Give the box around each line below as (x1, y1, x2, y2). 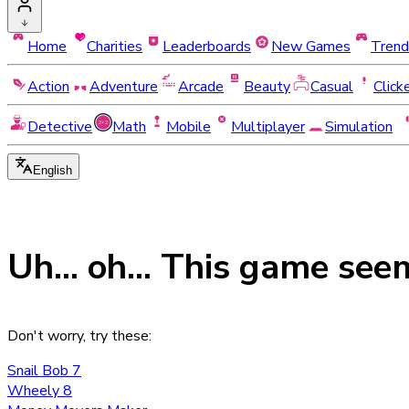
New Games (271, 37, 351, 57)
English (33, 163, 72, 177)
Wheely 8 (7, 381, 72, 402)
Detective (27, 117, 92, 137)
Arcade (178, 77, 224, 97)
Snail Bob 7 (7, 361, 81, 382)
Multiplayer (231, 117, 305, 137)
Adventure (89, 77, 158, 97)
